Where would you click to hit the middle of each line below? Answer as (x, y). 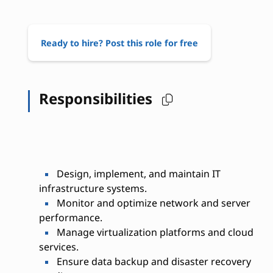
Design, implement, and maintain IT (137, 174)
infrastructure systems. (93, 188)
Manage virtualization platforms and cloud (154, 232)
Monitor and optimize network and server (152, 203)
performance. (70, 218)
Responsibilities (97, 98)
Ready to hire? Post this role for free (119, 43)
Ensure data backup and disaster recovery (152, 261)
